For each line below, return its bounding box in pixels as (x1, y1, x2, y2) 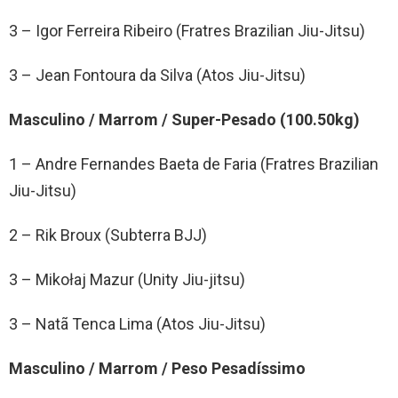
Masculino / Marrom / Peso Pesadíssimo (9, 358, 306, 378)
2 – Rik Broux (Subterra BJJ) (9, 225, 207, 244)
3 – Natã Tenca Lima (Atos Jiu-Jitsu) (9, 314, 266, 333)
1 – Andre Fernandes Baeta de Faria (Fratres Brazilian (9, 154, 378, 173)
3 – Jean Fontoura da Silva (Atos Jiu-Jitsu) (9, 65, 306, 84)
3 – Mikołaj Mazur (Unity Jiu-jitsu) (9, 269, 245, 289)
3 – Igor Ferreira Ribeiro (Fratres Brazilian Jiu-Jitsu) (9, 20, 365, 40)
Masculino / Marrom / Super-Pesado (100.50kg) (9, 109, 360, 129)
